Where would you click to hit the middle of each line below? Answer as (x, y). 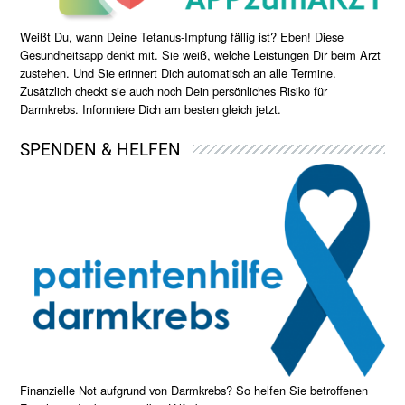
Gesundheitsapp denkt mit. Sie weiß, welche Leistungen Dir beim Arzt (201, 54)
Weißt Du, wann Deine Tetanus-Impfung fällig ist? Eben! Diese (182, 36)
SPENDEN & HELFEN (101, 149)
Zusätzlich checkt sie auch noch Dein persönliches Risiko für (174, 90)
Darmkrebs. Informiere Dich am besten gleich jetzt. (151, 108)
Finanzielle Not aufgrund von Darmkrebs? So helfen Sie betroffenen (194, 391)
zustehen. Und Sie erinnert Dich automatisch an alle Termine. (179, 72)
